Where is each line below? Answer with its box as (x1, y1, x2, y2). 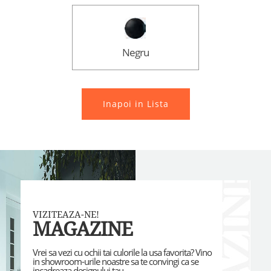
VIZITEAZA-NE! (32, 209, 99, 221)
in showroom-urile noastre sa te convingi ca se (32, 255, 198, 269)
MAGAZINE (32, 218, 132, 241)
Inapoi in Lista (102, 98, 169, 110)
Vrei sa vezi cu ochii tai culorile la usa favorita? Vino (32, 246, 212, 260)
